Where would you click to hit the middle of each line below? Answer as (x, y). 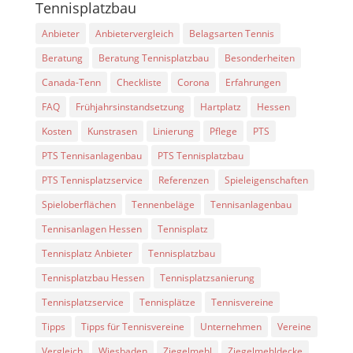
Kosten (56, 131)
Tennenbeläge (163, 204)
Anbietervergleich (134, 33)
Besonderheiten (259, 58)
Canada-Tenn (71, 82)
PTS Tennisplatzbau (200, 155)
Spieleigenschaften (266, 180)
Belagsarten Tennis (231, 33)
